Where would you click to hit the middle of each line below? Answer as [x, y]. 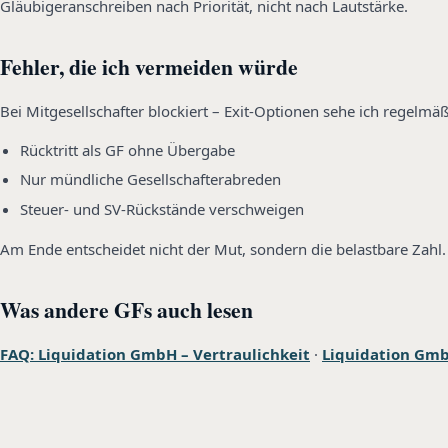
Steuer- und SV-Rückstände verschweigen [162, 208]
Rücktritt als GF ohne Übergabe [127, 149]
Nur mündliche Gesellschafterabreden [150, 179]
